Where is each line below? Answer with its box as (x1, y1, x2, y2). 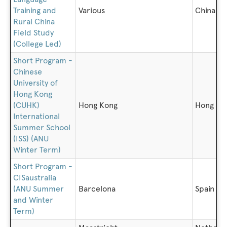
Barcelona (79, 184, 116, 194)
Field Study (13, 28, 54, 37)
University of (13, 78, 58, 88)
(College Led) (13, 39, 61, 49)
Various (79, 6, 105, 15)
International (13, 111, 60, 121)
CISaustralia (13, 173, 56, 182)
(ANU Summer (13, 184, 64, 194)
